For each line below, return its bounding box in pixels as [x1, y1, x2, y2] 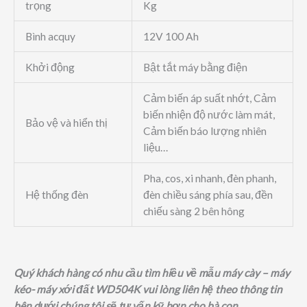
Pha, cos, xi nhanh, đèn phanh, [143, 172, 276, 185]
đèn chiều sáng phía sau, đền [143, 188, 273, 201]
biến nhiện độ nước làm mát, [143, 108, 275, 121]
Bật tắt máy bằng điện [143, 61, 247, 74]
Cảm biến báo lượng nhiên [143, 125, 267, 138]
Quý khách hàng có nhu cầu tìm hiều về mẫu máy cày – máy [14, 267, 290, 280]
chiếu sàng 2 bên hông [143, 205, 245, 218]
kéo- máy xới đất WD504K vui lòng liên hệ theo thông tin [14, 283, 282, 296]
